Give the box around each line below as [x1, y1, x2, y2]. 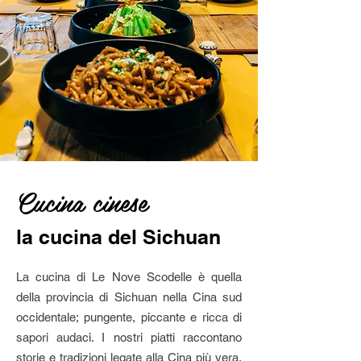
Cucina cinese [16, 180, 147, 222]
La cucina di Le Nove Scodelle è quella [16, 270, 242, 284]
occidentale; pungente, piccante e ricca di [16, 310, 242, 324]
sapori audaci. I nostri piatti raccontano [16, 330, 242, 344]
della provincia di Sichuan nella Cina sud [16, 290, 242, 304]
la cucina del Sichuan [16, 225, 226, 249]
